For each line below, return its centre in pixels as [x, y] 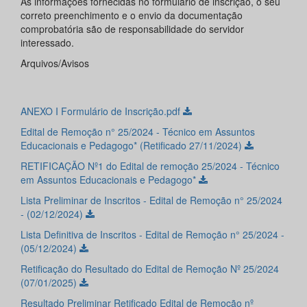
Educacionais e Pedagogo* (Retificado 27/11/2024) [133, 146]
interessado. [47, 43]
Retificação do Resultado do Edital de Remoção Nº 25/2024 [150, 269]
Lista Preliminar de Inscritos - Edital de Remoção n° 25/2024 [151, 200]
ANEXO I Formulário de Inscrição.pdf [102, 111]
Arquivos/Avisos [55, 63]
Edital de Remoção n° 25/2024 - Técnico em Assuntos [138, 132]
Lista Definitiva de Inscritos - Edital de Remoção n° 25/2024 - [152, 235]
